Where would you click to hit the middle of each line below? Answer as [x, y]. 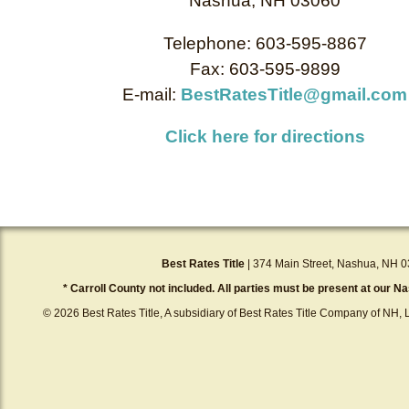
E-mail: [152, 94]
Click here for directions [265, 137]
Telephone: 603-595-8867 [265, 43]
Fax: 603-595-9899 [265, 68]
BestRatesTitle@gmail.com [294, 94]
